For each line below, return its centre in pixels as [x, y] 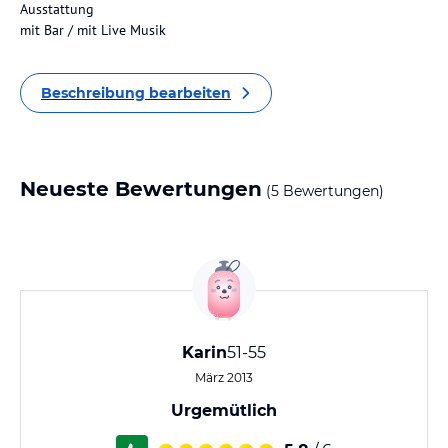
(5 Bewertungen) [323, 191]
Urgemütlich [224, 410]
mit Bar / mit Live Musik [93, 30]
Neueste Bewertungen [141, 189]
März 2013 [224, 377]
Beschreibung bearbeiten [136, 93]
